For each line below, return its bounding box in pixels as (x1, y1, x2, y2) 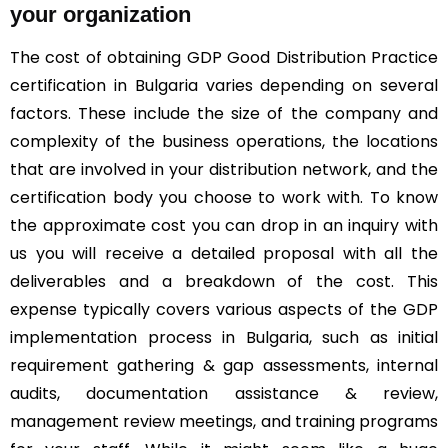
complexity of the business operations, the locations (10, 129, 438, 153)
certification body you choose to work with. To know (10, 185, 438, 209)
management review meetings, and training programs (10, 409, 438, 433)
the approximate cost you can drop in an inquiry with (10, 213, 438, 237)
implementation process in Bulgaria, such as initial (10, 325, 438, 349)
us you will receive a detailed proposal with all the (10, 241, 438, 265)
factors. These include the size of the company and (10, 101, 438, 125)
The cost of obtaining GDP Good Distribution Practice (10, 45, 438, 69)
